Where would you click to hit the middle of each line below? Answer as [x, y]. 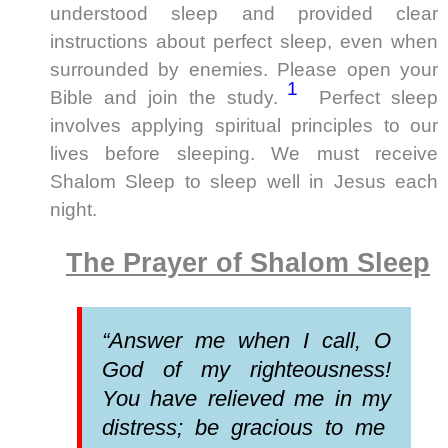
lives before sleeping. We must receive [244, 153]
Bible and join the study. [169, 97]
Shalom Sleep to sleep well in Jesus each [244, 181]
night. [73, 209]
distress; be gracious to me [246, 428]
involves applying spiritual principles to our [244, 125]
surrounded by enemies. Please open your [244, 69]
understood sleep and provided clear [244, 13]
